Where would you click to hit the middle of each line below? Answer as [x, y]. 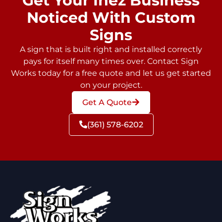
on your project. [111, 85]
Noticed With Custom [111, 17]
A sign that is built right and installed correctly [111, 49]
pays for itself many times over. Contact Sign [111, 61]
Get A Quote [107, 102]
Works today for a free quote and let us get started [111, 73]
